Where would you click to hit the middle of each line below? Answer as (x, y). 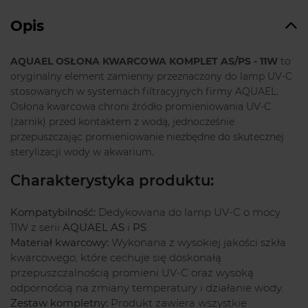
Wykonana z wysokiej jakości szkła (197, 243)
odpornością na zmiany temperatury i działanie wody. (147, 288)
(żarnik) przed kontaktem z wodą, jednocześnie (122, 122)
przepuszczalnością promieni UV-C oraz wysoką (132, 273)
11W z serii (36, 228)
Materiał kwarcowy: (59, 243)
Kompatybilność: (53, 212)
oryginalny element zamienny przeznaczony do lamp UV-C (151, 77)
